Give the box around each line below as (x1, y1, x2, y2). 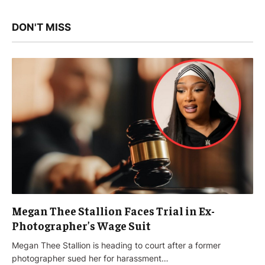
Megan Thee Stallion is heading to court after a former (12, 240, 221, 250)
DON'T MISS (12, 21, 71, 34)
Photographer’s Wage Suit (12, 218, 151, 232)
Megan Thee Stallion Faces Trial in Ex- (12, 203, 215, 218)
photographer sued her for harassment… (12, 253, 169, 263)
